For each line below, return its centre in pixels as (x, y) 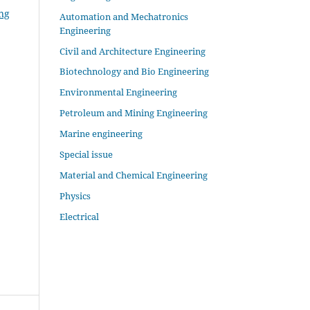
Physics (75, 196)
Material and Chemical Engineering (134, 175)
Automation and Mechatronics (124, 16)
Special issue (86, 155)
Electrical (79, 217)
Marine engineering (101, 134)
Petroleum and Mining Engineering (134, 113)
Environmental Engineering (118, 92)
